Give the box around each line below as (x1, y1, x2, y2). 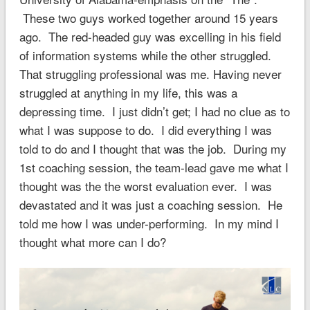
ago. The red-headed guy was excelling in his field (19, 27, 281, 45)
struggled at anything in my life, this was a (19, 83, 237, 101)
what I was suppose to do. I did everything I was (19, 120, 272, 138)
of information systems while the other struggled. (19, 46, 271, 64)
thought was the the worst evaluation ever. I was (19, 176, 272, 194)
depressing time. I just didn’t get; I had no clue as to (19, 102, 290, 120)
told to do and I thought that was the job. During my (19, 139, 286, 157)
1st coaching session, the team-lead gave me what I (19, 158, 289, 176)
